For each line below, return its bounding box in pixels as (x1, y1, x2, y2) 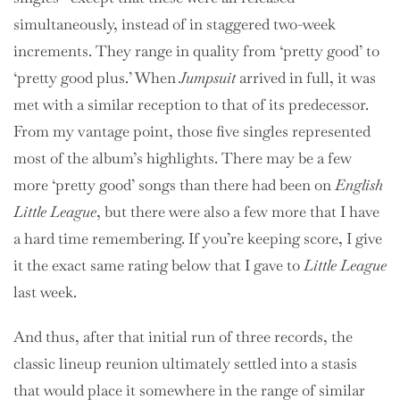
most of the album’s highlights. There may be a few (13, 147, 352, 168)
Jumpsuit (179, 67, 236, 87)
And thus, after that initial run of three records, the (13, 326, 353, 346)
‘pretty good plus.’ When (13, 67, 179, 87)
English (335, 174, 383, 195)
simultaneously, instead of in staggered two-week (13, 13, 336, 34)
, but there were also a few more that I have (96, 201, 379, 221)
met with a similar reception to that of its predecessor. (13, 94, 369, 114)
